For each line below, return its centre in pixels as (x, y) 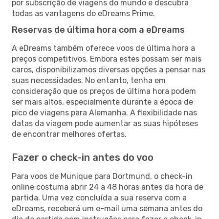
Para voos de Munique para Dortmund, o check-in (102, 176)
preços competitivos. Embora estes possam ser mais (107, 59)
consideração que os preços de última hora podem (104, 91)
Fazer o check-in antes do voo (83, 157)
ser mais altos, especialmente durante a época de (102, 102)
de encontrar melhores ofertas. (69, 134)
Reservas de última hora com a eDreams (98, 30)
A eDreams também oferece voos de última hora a (103, 48)
